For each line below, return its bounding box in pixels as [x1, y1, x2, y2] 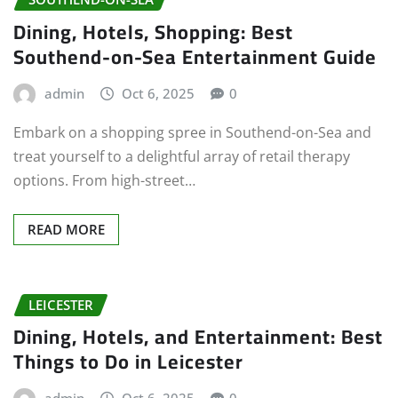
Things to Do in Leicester [13, 343, 243, 381]
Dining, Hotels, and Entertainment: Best [13, 318, 383, 356]
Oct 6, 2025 [122, 84, 195, 103]
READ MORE [28, 219, 105, 238]
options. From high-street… [13, 170, 195, 190]
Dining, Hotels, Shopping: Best [13, 13, 293, 52]
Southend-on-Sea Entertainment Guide [13, 38, 377, 76]
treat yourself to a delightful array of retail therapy [13, 146, 350, 166]
